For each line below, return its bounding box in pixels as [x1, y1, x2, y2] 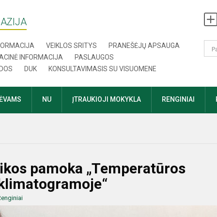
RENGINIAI [162, 95, 195, 103]
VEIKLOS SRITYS [46, 42, 97, 49]
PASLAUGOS [75, 53, 114, 61]
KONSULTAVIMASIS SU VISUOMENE [48, 65, 157, 73]
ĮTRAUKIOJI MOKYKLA [72, 95, 141, 103]
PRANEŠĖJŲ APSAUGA [108, 42, 180, 49]
